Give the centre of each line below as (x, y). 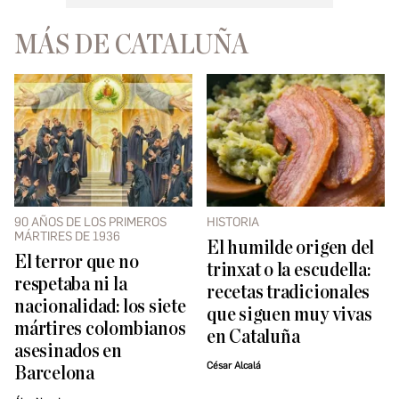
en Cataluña (253, 337)
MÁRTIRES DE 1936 (67, 236)
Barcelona (54, 373)
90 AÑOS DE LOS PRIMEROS (90, 222)
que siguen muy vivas (289, 314)
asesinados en (69, 351)
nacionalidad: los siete (100, 306)
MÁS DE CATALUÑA (131, 44)
